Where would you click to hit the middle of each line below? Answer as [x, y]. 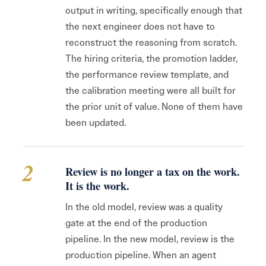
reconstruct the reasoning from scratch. [151, 42]
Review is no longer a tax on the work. [153, 171]
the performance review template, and [147, 75]
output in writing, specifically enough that [154, 10]
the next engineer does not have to [140, 26]
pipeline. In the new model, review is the [150, 239]
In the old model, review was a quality [144, 207]
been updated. [96, 123]
